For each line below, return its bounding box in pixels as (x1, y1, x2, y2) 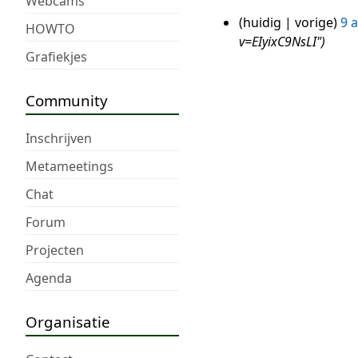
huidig (242, 14, 281, 32)
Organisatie (26, 311, 110, 332)
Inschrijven (26, 129, 92, 147)
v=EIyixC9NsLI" (238, 33, 321, 51)
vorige (294, 14, 333, 32)
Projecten (26, 241, 84, 259)
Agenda (26, 268, 72, 287)
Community (26, 89, 108, 110)
